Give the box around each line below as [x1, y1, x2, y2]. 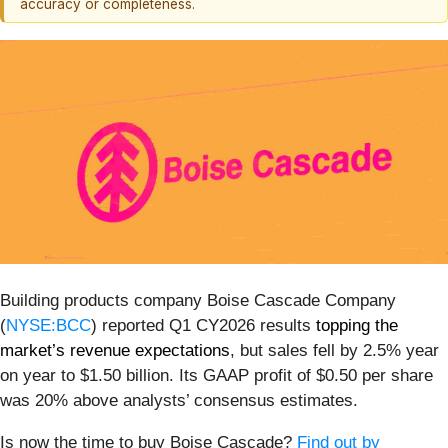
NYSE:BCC [6, 315, 91, 335]
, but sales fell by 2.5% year [230, 340, 439, 360]
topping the [316, 315, 398, 335]
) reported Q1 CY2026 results [91, 315, 316, 335]
